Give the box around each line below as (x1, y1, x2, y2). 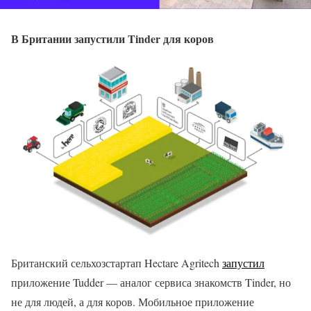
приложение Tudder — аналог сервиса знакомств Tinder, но (11, 275, 291, 290)
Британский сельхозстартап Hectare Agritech (11, 255, 222, 271)
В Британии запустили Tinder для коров (11, 31, 214, 47)
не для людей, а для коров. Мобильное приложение (11, 294, 254, 310)
